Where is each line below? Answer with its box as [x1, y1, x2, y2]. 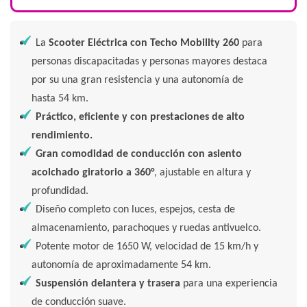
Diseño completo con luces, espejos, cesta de [36, 204, 236, 216]
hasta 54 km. [32, 93, 89, 105]
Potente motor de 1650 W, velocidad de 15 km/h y [36, 241, 259, 253]
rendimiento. [32, 130, 93, 142]
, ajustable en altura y [154, 167, 251, 179]
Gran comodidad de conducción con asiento [36, 149, 243, 160]
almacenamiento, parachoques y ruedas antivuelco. [32, 223, 262, 234]
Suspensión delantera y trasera [36, 278, 181, 290]
